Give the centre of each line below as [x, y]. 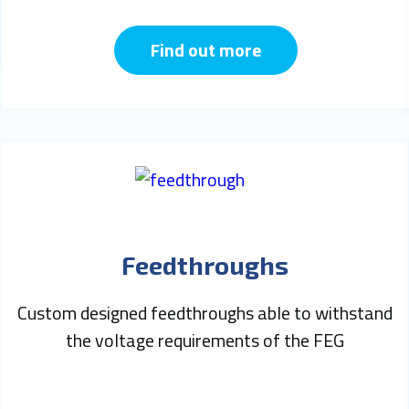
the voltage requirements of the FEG [204, 340]
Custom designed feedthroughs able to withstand [204, 312]
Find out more [205, 49]
